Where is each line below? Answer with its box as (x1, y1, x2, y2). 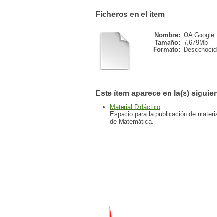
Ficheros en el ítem (95, 10, 165, 18)
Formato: (153, 46, 180, 53)
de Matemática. (110, 118, 154, 125)
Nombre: (155, 31, 180, 39)
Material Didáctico (110, 103, 160, 110)
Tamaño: (155, 39, 180, 46)
